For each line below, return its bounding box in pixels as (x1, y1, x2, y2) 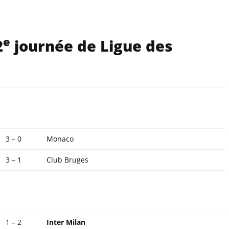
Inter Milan (47, 217, 85, 227)
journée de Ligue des (10, 36, 172, 56)
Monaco (47, 134, 74, 144)
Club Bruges (47, 155, 88, 165)
